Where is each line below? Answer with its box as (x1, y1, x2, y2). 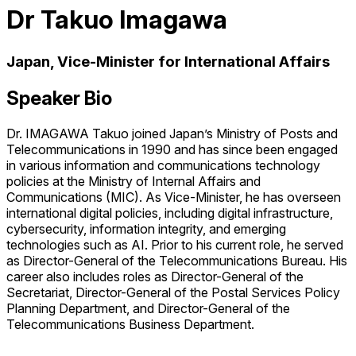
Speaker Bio (6, 86, 112, 110)
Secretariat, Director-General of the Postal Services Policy (6, 284, 340, 300)
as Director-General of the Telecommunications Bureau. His (6, 252, 347, 269)
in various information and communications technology (6, 157, 320, 173)
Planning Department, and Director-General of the (6, 300, 290, 316)
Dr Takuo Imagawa (6, 4, 227, 36)
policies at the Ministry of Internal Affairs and (6, 172, 261, 189)
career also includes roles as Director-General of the (6, 268, 304, 284)
